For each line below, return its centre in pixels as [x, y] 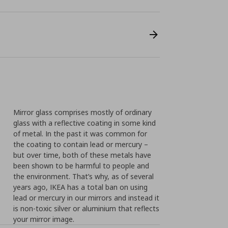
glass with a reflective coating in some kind [85, 123]
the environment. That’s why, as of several [84, 176]
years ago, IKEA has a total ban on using [81, 187]
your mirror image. [44, 219]
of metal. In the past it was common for [80, 134]
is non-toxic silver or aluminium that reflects [87, 208]
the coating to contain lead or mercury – [81, 144]
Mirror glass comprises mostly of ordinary [83, 112]
